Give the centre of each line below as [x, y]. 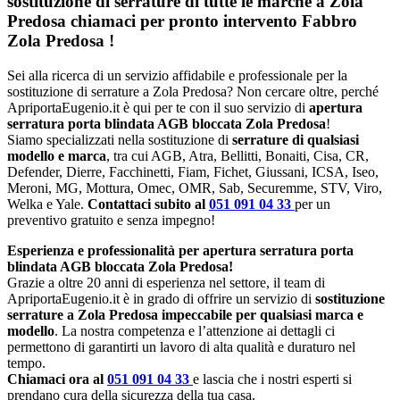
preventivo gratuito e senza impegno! [111, 220]
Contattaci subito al [148, 204]
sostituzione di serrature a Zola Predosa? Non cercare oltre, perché [193, 91]
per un [312, 204]
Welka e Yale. [47, 204]
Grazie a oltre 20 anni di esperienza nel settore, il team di [166, 282]
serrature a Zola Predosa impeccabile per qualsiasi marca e [185, 314]
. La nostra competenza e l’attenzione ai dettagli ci [195, 330]
